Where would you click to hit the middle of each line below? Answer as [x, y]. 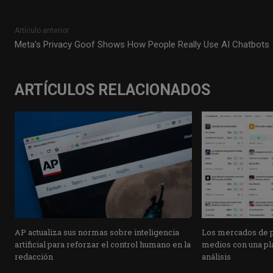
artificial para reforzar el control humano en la [103, 244]
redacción [34, 256]
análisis [216, 256]
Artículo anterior [42, 31]
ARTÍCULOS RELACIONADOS [112, 90]
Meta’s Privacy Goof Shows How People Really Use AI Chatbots [142, 45]
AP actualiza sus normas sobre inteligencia [97, 232]
